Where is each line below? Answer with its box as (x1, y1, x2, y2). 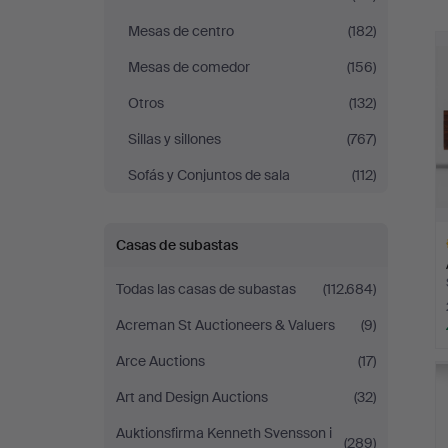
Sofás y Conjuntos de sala (128, 166, 290, 184)
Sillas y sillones (128, 130, 221, 148)
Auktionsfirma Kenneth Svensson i (116, 424, 332, 442)
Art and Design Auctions (116, 388, 268, 406)
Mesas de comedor (128, 58, 250, 76)
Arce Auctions (116, 352, 205, 370)
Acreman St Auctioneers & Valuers (116, 316, 335, 334)
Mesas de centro (128, 22, 234, 40)
